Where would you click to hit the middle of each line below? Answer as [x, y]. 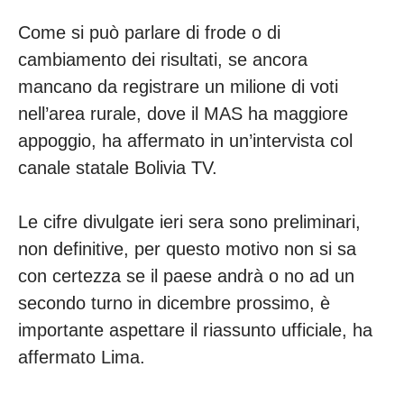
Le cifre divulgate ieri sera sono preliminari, [189, 222]
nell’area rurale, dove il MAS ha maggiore [183, 114]
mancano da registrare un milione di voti [178, 87]
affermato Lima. [84, 358]
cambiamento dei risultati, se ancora [163, 60]
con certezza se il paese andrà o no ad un [186, 276]
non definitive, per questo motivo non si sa [187, 249]
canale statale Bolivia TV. [120, 168]
